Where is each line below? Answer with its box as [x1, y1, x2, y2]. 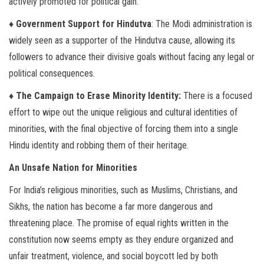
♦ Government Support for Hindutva [9, 18, 151, 29]
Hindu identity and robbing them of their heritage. [9, 140, 189, 151]
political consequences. [9, 68, 95, 79]
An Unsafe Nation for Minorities [9, 162, 137, 173]
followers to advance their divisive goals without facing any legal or [9, 51, 255, 62]
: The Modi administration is [151, 18, 252, 29]
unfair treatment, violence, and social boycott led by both [9, 250, 218, 262]
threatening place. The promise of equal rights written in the [9, 217, 229, 229]
